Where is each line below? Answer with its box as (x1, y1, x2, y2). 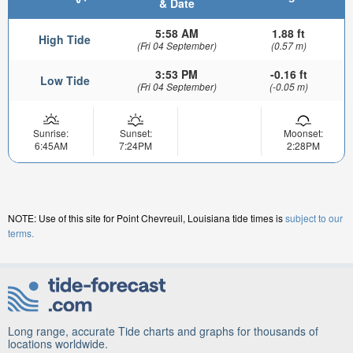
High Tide (39, 32, 91, 48)
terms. (8, 226, 34, 240)
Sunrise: (33, 126, 69, 140)
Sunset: (119, 126, 152, 140)
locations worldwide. (8, 336, 108, 351)
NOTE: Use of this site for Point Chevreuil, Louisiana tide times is (8, 211, 285, 225)
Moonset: (283, 126, 323, 140)
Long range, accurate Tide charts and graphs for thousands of (8, 323, 318, 339)
